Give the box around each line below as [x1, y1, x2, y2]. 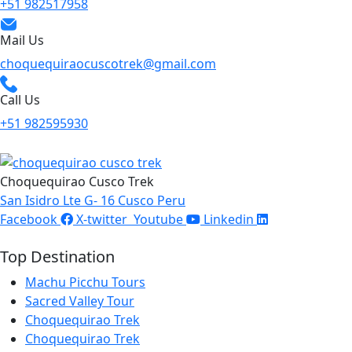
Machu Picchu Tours [25, 273, 145, 291]
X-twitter [76, 210, 127, 228]
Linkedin [203, 210, 254, 228]
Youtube [134, 210, 183, 228]
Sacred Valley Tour [25, 291, 134, 310]
